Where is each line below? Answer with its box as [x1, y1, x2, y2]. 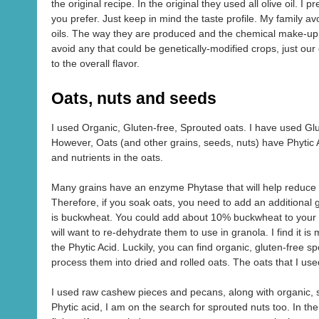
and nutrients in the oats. [51, 152, 163, 164]
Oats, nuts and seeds [51, 89, 216, 108]
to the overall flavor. [51, 58, 140, 70]
